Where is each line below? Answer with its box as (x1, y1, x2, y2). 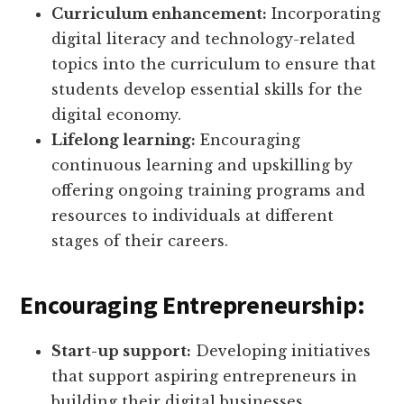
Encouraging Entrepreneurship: (20, 289, 365, 322)
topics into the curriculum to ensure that (51, 55, 377, 74)
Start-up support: (51, 342, 192, 361)
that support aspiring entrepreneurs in (51, 367, 358, 386)
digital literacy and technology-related (51, 30, 356, 49)
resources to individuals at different (51, 207, 335, 225)
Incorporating (267, 5, 381, 23)
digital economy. (51, 106, 182, 124)
